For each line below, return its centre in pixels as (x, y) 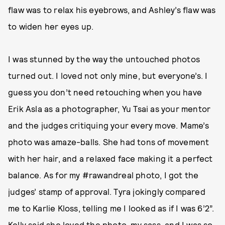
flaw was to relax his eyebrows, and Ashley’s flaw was (112, 9)
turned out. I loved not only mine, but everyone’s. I (108, 75)
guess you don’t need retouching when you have (105, 92)
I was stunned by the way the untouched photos (104, 59)
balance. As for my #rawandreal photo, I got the (103, 175)
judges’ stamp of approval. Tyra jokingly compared (107, 191)
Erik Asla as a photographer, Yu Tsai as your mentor (109, 108)
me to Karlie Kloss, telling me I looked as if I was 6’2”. (111, 208)
